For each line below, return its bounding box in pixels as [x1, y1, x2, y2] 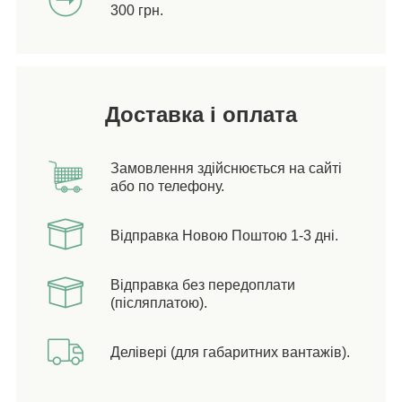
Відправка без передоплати [110, 276, 295, 293]
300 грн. [110, 2, 163, 18]
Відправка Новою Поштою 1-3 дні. [110, 227, 338, 243]
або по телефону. [110, 178, 224, 194]
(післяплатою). [110, 294, 207, 310]
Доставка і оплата [105, 101, 297, 127]
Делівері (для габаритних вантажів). [110, 344, 350, 360]
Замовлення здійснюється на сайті [110, 160, 342, 176]
